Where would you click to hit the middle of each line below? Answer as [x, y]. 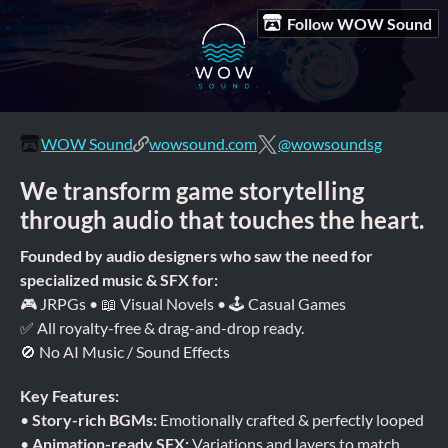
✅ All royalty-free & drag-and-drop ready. [162, 327]
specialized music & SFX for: [119, 279]
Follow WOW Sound [360, 23]
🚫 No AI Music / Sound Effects [125, 351]
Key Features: [69, 395]
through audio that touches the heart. [222, 219]
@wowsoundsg [330, 143]
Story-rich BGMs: [94, 419]
